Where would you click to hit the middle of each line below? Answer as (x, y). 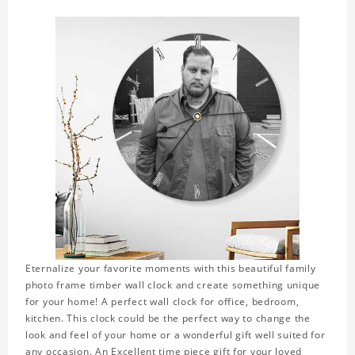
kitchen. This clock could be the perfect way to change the (168, 319)
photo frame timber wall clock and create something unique (173, 285)
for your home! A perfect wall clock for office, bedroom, (162, 302)
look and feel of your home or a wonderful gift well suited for (176, 335)
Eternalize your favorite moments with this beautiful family (171, 269)
